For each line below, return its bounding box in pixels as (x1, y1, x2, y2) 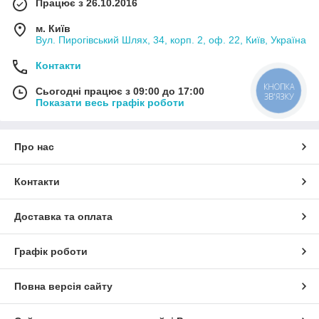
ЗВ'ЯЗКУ (263, 90, 294, 102)
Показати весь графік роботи (36, 96, 184, 108)
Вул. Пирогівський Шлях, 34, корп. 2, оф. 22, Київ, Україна (36, 33, 306, 46)
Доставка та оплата (14, 210, 113, 222)
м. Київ (36, 22, 70, 34)
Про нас (14, 140, 54, 152)
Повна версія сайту (14, 280, 113, 292)
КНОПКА (263, 80, 295, 92)
